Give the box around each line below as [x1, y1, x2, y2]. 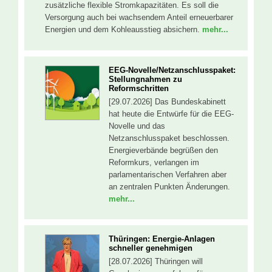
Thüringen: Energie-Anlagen [109, 234, 215, 244]
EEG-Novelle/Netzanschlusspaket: [109, 65, 236, 75]
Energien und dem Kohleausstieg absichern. [45, 25, 202, 35]
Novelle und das [109, 121, 165, 131]
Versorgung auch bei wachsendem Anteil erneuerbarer [45, 13, 233, 22]
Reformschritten [109, 83, 169, 93]
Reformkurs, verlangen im [109, 157, 199, 167]
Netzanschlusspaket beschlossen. [109, 133, 229, 143]
